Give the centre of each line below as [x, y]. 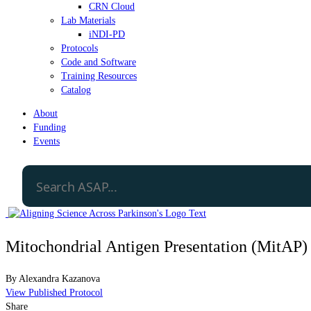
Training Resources [99, 76]
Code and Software [99, 62]
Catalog [76, 90]
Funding [50, 127]
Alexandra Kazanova [59, 278]
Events [47, 141]
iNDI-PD [107, 34]
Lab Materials [88, 20]
